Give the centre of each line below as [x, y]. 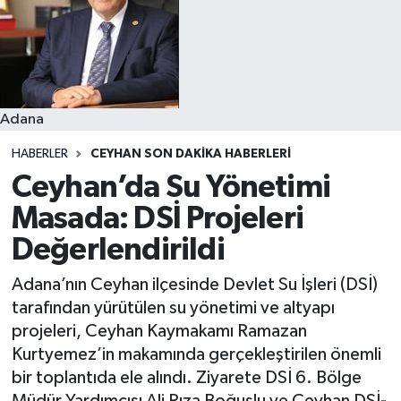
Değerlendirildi [118, 250]
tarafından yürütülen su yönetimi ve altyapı [173, 308]
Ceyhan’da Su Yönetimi [171, 187]
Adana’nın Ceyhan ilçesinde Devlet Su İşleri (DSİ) [194, 285]
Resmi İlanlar [95, 32]
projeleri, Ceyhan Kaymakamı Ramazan [159, 332]
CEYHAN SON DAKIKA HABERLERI [190, 154]
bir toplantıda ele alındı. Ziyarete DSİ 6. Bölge [186, 378]
